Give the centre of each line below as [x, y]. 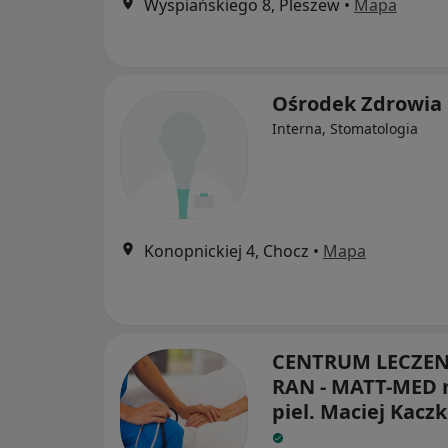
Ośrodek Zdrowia [357, 104]
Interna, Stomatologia [345, 129]
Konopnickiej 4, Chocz [226, 251]
